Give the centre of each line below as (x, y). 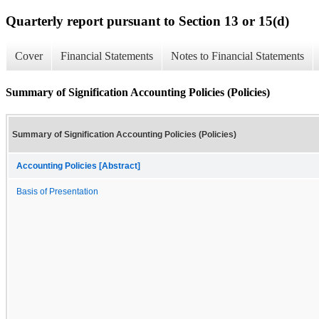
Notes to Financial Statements (237, 56)
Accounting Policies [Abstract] (78, 166)
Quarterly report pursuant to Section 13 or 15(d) (147, 21)
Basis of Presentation (57, 191)
